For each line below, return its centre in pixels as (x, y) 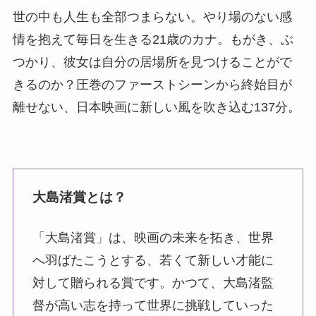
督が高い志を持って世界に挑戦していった (153, 306)
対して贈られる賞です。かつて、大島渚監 (153, 283)
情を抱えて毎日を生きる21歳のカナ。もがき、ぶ (153, 39)
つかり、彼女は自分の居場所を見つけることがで (152, 62)
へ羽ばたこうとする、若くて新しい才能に (153, 261)
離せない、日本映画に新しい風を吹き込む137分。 (156, 107)
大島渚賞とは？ (79, 197)
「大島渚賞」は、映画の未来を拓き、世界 (153, 238)
